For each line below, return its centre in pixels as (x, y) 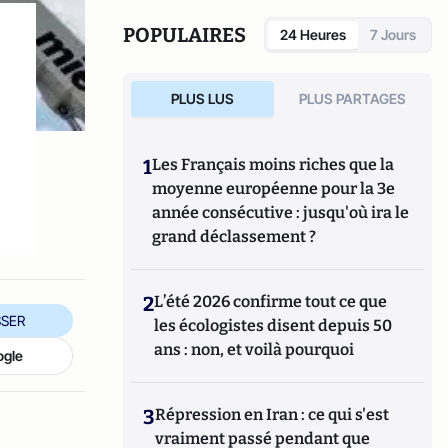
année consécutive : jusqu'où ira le (281, 212)
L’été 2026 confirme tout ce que (271, 301)
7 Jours (393, 34)
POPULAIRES (185, 35)
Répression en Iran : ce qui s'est (272, 414)
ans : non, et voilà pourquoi (254, 349)
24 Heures (313, 34)
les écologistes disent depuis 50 (273, 325)
